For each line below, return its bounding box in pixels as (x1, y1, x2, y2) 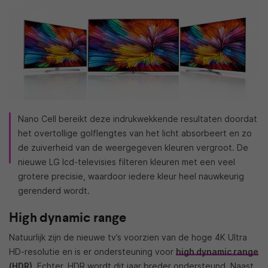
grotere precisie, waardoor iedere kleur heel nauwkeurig (18, 170, 244, 181)
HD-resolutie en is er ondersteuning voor (9, 246, 176, 257)
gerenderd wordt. (18, 185, 90, 196)
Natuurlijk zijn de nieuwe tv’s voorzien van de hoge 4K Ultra (9, 232, 247, 242)
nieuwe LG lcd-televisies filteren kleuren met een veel (18, 156, 235, 167)
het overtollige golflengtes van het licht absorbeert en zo (18, 127, 252, 138)
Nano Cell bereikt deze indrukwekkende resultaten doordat (18, 113, 257, 124)
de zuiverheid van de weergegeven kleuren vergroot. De (18, 142, 248, 153)
